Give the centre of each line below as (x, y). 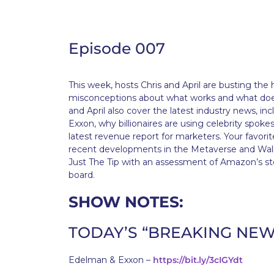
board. (82, 175)
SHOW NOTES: (126, 202)
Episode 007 (117, 48)
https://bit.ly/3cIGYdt (198, 260)
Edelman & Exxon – (111, 260)
